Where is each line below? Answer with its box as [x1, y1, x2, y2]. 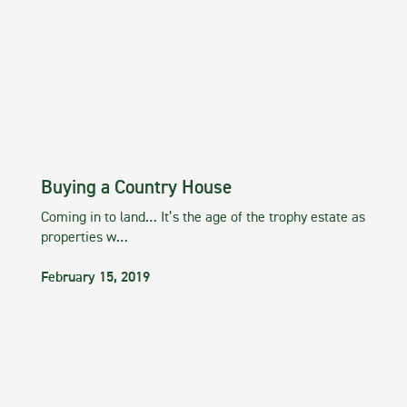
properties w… [41, 231, 128, 246]
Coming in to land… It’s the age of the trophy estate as [41, 211, 365, 226]
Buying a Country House [41, 179, 232, 199]
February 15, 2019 [41, 271, 150, 286]
